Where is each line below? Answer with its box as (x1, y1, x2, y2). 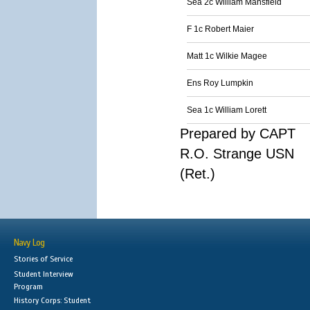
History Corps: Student (14, 295, 91, 305)
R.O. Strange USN (180, 146, 294, 161)
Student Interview (14, 269, 73, 279)
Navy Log (14, 237, 44, 248)
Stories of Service (14, 254, 73, 264)
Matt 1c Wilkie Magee (187, 51, 267, 61)
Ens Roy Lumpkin (187, 78, 253, 88)
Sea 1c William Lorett (187, 105, 266, 115)
